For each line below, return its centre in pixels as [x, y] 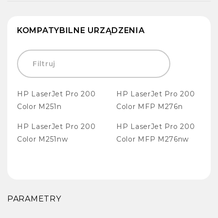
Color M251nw [43, 139]
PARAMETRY [34, 199]
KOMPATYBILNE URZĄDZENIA [81, 30]
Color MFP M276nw [153, 139]
